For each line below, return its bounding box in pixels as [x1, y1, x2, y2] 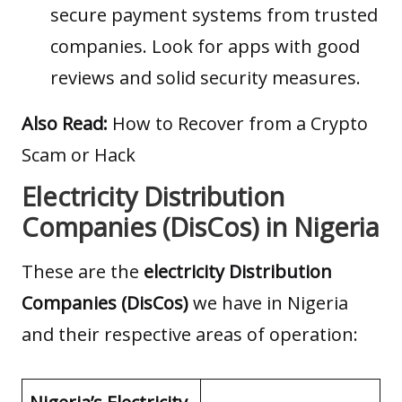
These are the [22, 258, 144, 284]
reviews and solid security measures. [50, 66, 361, 91]
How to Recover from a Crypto [112, 111, 368, 136]
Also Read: [22, 111, 108, 136]
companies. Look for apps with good [50, 34, 360, 59]
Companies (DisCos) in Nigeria [22, 209, 380, 245]
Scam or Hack [22, 143, 135, 168]
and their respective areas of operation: [22, 321, 358, 346]
